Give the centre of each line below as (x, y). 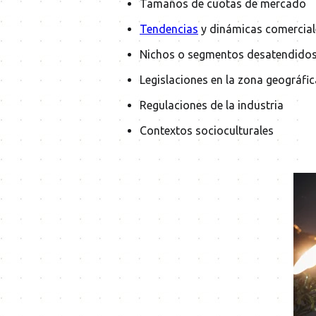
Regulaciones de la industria (212, 105)
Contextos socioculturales (207, 131)
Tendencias (169, 29)
